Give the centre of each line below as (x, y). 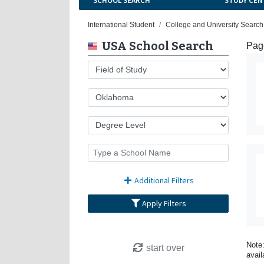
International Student (121, 24)
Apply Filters (164, 203)
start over (164, 247)
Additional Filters (164, 180)
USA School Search (158, 46)
